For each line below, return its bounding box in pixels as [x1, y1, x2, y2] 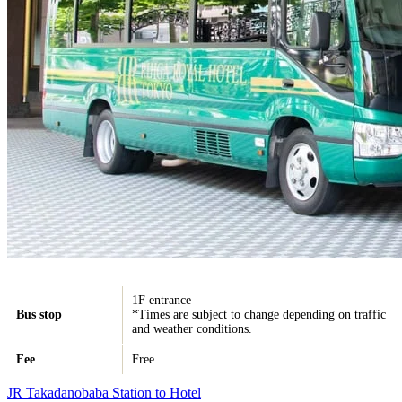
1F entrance [132, 293, 191, 307]
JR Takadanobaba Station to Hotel [7, 384, 201, 400]
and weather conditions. [132, 321, 252, 336]
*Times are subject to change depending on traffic [132, 307, 386, 321]
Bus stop [16, 307, 62, 321]
